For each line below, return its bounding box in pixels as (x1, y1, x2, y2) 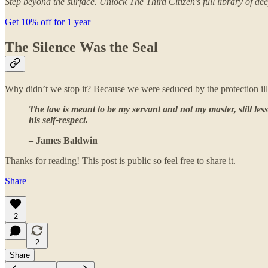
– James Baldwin (29, 135, 98, 146)
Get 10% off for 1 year (5, 17, 90, 28)
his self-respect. (29, 115, 88, 126)
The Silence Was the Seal (5, 39, 158, 56)
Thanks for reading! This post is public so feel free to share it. (5, 156, 236, 166)
